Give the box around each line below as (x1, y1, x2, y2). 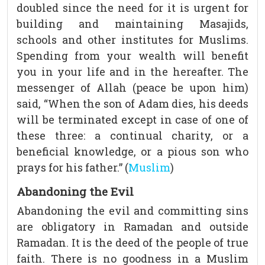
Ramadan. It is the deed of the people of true (17, 235, 248, 250)
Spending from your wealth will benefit (17, 49, 248, 63)
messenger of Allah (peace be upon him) (17, 80, 248, 95)
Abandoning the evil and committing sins (17, 203, 248, 218)
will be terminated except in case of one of (17, 112, 248, 127)
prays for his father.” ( (17, 160, 128, 175)
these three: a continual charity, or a (17, 128, 248, 143)
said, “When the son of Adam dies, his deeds (17, 96, 248, 111)
